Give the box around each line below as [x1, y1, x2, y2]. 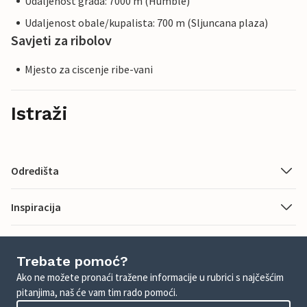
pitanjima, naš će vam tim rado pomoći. [16, 286, 177, 299]
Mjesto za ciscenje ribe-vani [25, 62, 153, 77]
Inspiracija [11, 200, 61, 214]
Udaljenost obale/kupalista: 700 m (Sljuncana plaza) [25, 16, 268, 30]
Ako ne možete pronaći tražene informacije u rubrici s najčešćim [16, 271, 284, 284]
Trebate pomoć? [16, 253, 128, 270]
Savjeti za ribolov [11, 32, 112, 49]
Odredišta [11, 164, 59, 178]
